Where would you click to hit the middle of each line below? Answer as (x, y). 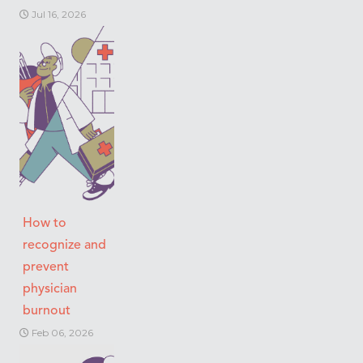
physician (50, 289)
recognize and (64, 245)
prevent (46, 267)
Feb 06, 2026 (61, 332)
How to (45, 223)
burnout (47, 311)
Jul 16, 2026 (58, 14)
